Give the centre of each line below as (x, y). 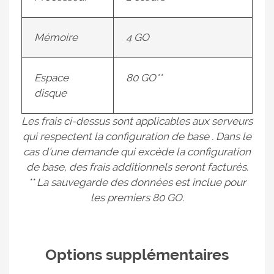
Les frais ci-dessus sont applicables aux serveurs (137, 121)
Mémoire (56, 37)
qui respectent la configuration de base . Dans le (137, 136)
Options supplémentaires (137, 254)
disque (50, 93)
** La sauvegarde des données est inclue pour (137, 182)
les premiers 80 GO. (137, 198)
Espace (51, 78)
